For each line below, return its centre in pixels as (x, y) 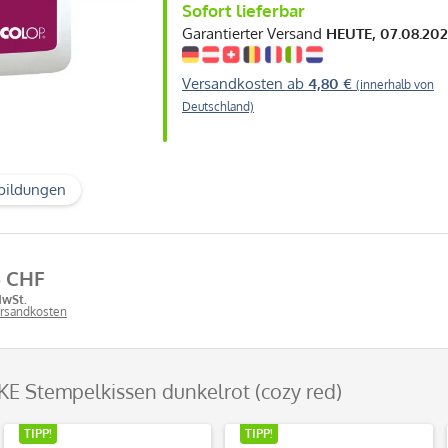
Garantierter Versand (254, 33)
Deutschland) (218, 106)
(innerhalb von (395, 84)
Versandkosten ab (245, 83)
